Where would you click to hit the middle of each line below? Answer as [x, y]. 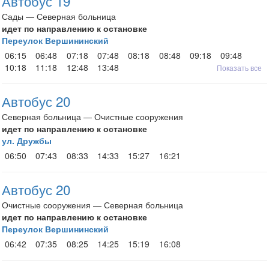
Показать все [239, 68]
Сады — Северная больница [59, 16]
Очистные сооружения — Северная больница [92, 205]
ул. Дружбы [27, 141]
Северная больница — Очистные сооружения [92, 116]
